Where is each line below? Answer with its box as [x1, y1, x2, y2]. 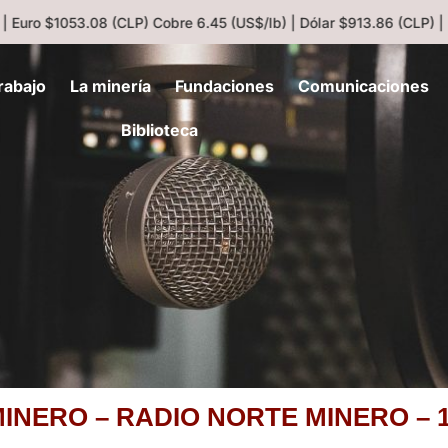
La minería [70, 76, 152, 96]
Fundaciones [175, 76, 275, 96]
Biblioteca [121, 120, 199, 140]
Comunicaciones [298, 76, 430, 96]
